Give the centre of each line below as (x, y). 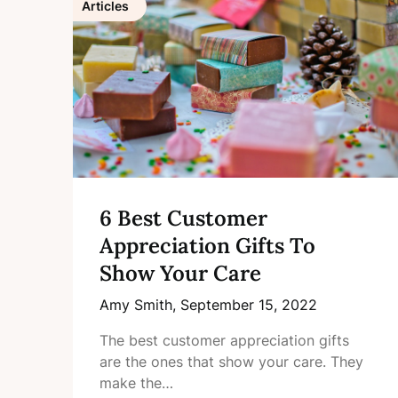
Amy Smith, (140, 305)
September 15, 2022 (249, 305)
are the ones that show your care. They (231, 362)
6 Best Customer (183, 219)
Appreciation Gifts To (207, 246)
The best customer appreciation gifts (224, 341)
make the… (136, 383)
